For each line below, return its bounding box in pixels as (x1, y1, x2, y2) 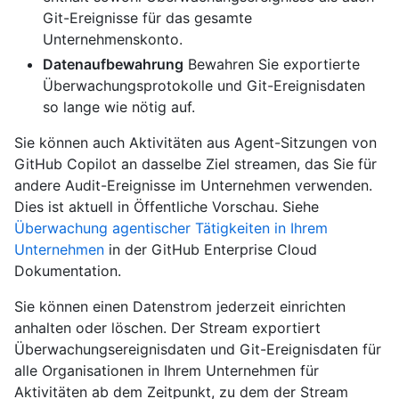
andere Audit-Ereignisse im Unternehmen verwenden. (14, 176, 372, 195)
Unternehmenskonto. (43, 30, 183, 49)
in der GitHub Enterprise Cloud (104, 240, 317, 259)
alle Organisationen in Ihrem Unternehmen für (14, 362, 319, 380)
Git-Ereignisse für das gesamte (43, 9, 252, 28)
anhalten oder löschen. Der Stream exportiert (14, 319, 321, 338)
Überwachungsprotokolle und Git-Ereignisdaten (43, 77, 365, 95)
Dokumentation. (14, 262, 121, 281)
